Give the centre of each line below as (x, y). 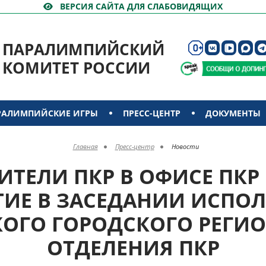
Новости (185, 146)
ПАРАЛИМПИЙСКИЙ (83, 49)
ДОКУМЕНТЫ (233, 113)
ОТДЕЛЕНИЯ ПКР (133, 248)
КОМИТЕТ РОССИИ (76, 68)
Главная (85, 146)
